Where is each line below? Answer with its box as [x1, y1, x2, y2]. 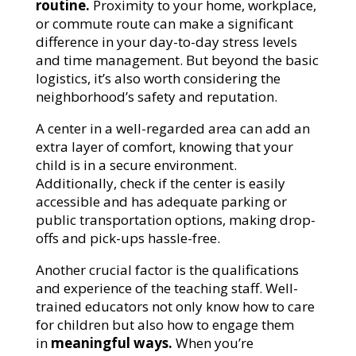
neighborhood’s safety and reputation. [35, 87, 277, 106]
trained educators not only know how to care [35, 297, 315, 316]
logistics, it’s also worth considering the [35, 69, 281, 88]
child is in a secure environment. [35, 156, 237, 175]
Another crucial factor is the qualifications [35, 261, 299, 280]
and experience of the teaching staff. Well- [35, 279, 298, 298]
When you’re [175, 334, 253, 353]
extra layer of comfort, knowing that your [35, 137, 293, 157]
